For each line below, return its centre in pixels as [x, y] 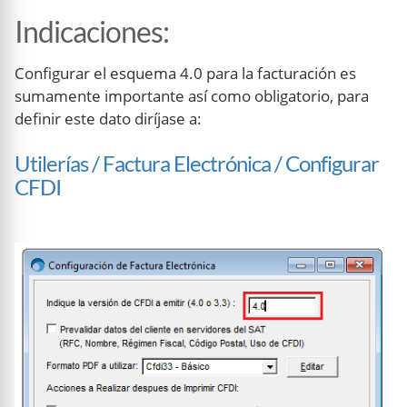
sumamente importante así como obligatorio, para [192, 96]
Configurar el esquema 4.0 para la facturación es [185, 74]
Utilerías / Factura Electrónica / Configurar [197, 164]
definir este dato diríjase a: [108, 119]
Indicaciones [89, 32]
